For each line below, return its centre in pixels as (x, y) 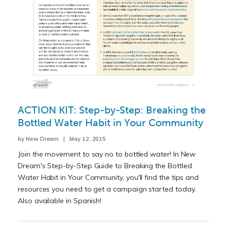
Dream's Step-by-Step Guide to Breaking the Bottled (105, 166)
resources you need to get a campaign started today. (107, 189)
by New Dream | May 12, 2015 (62, 139)
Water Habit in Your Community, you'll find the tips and (108, 178)
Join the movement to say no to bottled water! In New (107, 154)
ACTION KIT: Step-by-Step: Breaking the (112, 110)
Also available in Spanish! (60, 201)
